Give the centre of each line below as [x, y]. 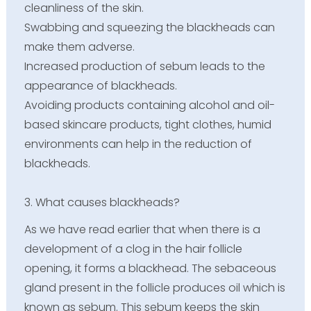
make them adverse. [79, 47]
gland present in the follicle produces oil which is [154, 288]
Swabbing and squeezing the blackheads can [149, 27]
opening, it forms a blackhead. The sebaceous [150, 269]
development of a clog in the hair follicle [133, 249]
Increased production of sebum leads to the [144, 66]
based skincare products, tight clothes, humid [148, 124]
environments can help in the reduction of [138, 144]
